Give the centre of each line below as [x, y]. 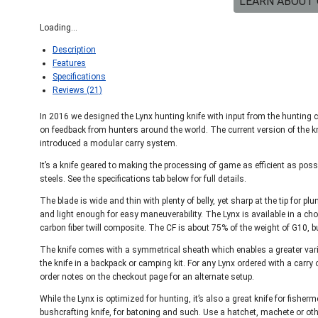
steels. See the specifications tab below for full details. [143, 179]
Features [69, 63]
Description [74, 50]
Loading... [59, 28]
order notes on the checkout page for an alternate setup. [147, 277]
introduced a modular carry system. [109, 143]
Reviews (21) [77, 90]
